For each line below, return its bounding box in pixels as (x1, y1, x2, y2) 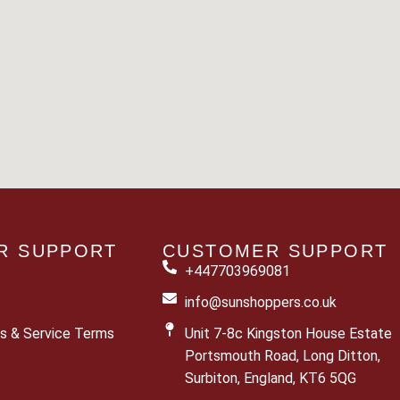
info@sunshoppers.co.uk (185, 294, 337, 311)
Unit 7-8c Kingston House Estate (185, 325, 392, 342)
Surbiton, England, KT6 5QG (185, 370, 356, 387)
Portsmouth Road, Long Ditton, (185, 347, 380, 364)
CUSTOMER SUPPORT (162, 241, 388, 261)
